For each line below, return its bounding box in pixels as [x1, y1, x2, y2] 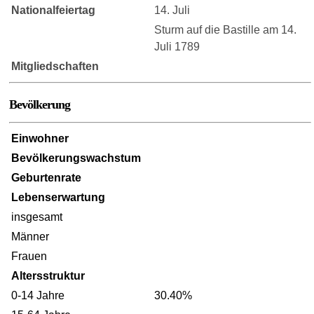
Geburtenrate [11, 171, 82, 184]
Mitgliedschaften [11, 60, 100, 72]
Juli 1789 [154, 40, 200, 53]
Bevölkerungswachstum [11, 151, 142, 164]
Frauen [11, 250, 48, 262]
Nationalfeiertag [11, 4, 96, 16]
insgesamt [11, 210, 63, 223]
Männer [11, 230, 50, 243]
